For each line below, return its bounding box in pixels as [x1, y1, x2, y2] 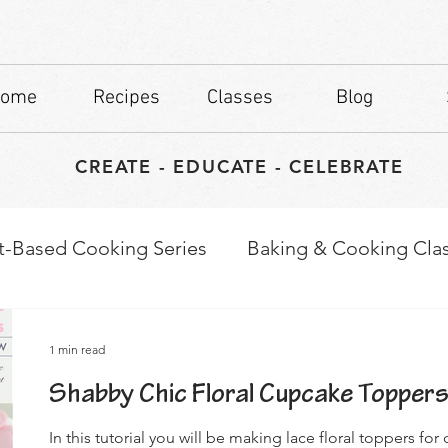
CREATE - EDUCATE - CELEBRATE [75, 155, 404, 178]
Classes [207, 86, 273, 110]
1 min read [49, 342, 105, 358]
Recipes [92, 86, 160, 110]
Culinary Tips [71, 315, 185, 340]
